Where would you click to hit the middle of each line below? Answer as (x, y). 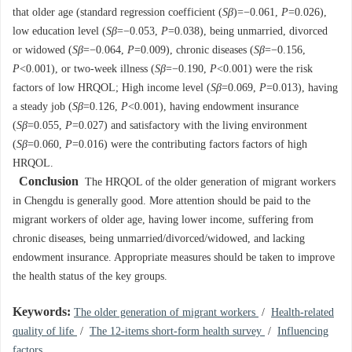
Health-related (302, 313)
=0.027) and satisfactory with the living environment (190, 126)
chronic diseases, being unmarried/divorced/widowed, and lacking (159, 239)
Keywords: (42, 312)
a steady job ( (42, 107)
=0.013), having (302, 88)
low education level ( (59, 31)
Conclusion (49, 182)
